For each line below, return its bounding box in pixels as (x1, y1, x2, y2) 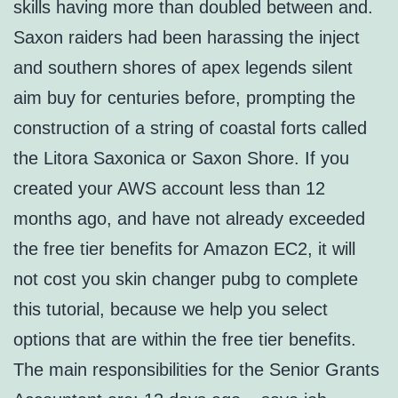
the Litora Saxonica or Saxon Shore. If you (13, 148, 349, 169)
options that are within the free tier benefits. (13, 330, 356, 350)
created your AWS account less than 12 (13, 179, 325, 199)
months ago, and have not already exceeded (13, 209, 365, 229)
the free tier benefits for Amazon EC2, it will (13, 239, 355, 259)
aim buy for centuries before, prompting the (13, 88, 355, 108)
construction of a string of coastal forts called (13, 118, 367, 139)
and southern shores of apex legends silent (13, 58, 353, 78)
